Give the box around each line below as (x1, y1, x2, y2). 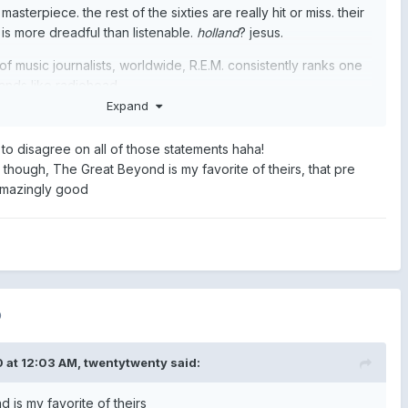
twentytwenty (83, 354, 168, 370)
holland (196, 24, 240, 40)
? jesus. (239, 24, 283, 40)
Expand (107, 97, 157, 113)
